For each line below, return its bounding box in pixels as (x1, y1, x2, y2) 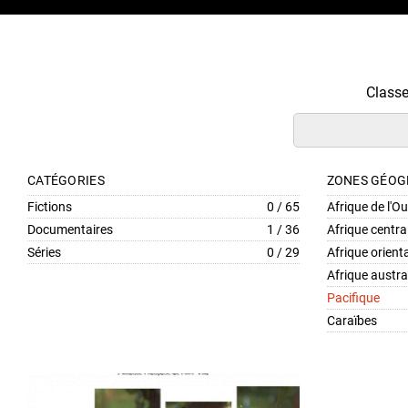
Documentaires (27, 222, 113, 237)
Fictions (27, 199, 72, 214)
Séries (27, 245, 61, 260)
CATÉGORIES (27, 173, 105, 188)
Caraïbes (326, 313, 377, 328)
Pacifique (326, 291, 380, 305)
